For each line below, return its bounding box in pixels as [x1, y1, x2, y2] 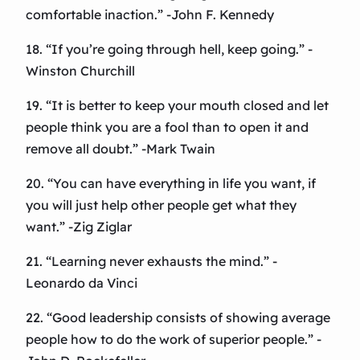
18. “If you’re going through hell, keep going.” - [26, 41, 313, 58]
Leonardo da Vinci [26, 275, 137, 292]
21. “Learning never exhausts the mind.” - [26, 253, 277, 270]
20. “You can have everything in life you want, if [26, 175, 316, 192]
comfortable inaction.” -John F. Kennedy [26, 6, 274, 23]
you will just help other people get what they [26, 197, 297, 214]
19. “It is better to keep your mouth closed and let [26, 97, 329, 114]
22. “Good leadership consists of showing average [26, 309, 330, 326]
